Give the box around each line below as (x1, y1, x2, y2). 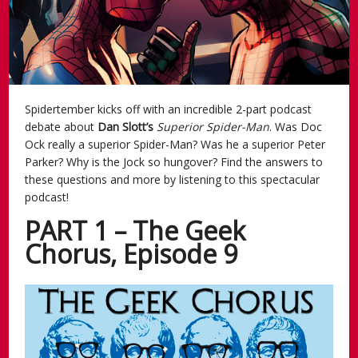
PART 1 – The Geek (25, 213, 246, 248)
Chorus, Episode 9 (25, 236, 238, 271)
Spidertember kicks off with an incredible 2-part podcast (25, 101, 312, 117)
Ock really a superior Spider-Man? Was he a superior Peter (25, 136, 326, 152)
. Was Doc (269, 118, 323, 134)
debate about (25, 118, 98, 134)
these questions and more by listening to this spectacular (25, 171, 320, 187)
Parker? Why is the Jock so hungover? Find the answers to (25, 153, 324, 169)
